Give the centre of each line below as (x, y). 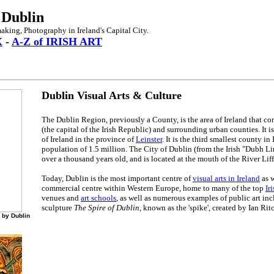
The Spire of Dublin (107, 208)
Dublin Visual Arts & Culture (112, 95)
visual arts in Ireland (226, 179)
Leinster (149, 139)
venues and (61, 198)
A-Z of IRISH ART (57, 42)
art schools (98, 198)
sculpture (58, 208)
